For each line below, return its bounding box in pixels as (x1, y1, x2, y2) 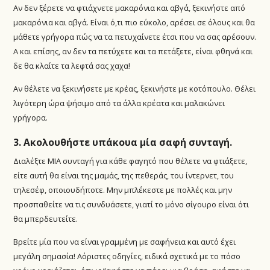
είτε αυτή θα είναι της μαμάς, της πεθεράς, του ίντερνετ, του (13, 169, 234, 181)
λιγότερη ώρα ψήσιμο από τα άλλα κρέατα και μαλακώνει (13, 98, 225, 109)
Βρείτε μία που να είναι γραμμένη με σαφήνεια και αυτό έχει (13, 236, 236, 248)
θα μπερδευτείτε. (13, 213, 78, 224)
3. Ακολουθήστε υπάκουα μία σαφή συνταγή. (13, 136, 233, 149)
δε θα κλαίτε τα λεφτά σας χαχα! (13, 60, 131, 71)
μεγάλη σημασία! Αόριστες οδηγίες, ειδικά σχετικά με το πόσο (13, 251, 241, 262)
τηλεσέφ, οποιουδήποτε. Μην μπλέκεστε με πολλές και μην (13, 184, 233, 195)
